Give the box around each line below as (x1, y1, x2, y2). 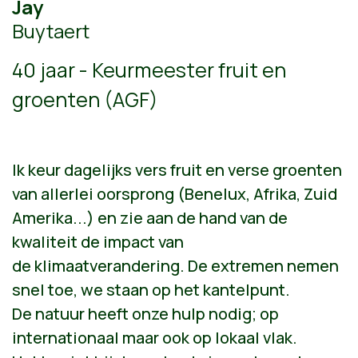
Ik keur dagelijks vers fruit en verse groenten (12, 158, 342, 181)
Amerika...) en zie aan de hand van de (12, 206, 288, 229)
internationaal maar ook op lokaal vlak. (12, 326, 297, 348)
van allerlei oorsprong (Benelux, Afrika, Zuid (12, 182, 337, 205)
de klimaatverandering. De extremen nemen (12, 254, 339, 276)
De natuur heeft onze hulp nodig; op (12, 302, 279, 324)
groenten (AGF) (12, 85, 158, 113)
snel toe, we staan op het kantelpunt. (12, 278, 293, 300)
